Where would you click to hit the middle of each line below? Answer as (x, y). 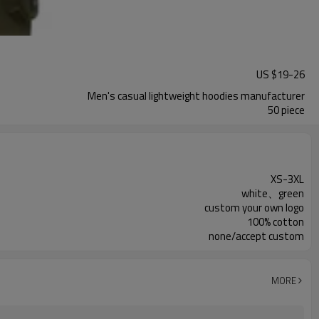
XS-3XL (287, 179)
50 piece (286, 110)
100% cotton (276, 222)
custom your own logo (254, 208)
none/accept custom (256, 236)
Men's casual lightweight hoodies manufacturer (196, 96)
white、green (273, 193)
